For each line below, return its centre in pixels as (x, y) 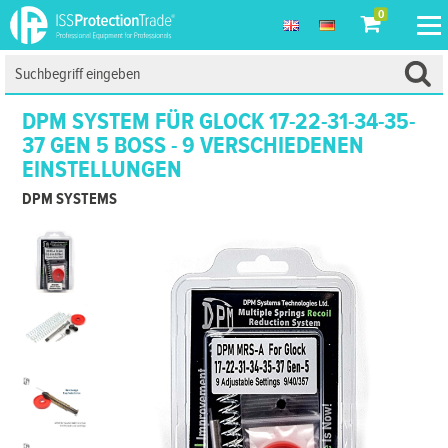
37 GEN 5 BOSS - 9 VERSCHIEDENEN (193, 146)
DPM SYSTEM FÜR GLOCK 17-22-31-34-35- (219, 122)
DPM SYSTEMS (70, 199)
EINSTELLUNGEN (102, 170)
